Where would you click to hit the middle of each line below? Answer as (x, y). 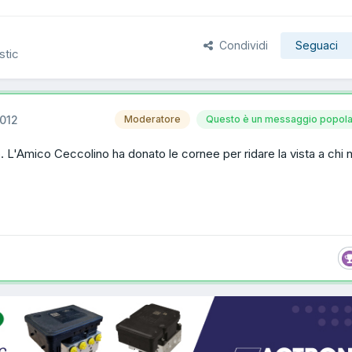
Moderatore (152, 119)
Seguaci (317, 45)
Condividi (240, 45)
